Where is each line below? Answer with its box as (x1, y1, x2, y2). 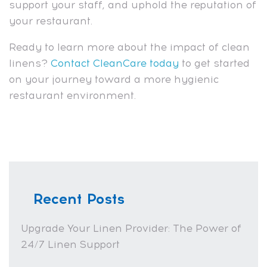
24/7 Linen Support (21, 238, 120, 250)
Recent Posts (33, 190, 125, 207)
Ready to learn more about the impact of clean (9, 41, 250, 53)
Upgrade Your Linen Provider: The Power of (21, 222, 241, 234)
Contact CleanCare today (51, 57, 179, 69)
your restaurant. (9, 14, 92, 27)
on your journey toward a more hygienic (9, 73, 219, 85)
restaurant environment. (9, 89, 136, 101)
